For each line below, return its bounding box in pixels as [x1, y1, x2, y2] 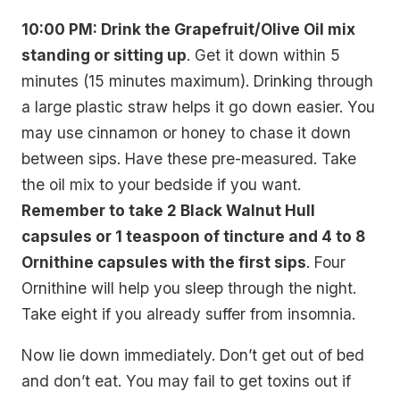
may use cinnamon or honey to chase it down [21, 122, 351, 142]
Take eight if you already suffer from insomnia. [21, 304, 355, 323]
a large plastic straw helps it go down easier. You [21, 96, 375, 116]
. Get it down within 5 [187, 45, 340, 64]
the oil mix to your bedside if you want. [21, 174, 301, 194]
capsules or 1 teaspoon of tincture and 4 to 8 [21, 226, 365, 246]
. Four [306, 252, 346, 271]
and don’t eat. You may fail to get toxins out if [21, 371, 351, 391]
